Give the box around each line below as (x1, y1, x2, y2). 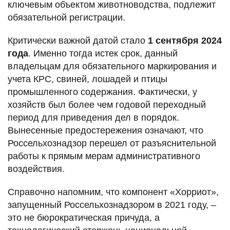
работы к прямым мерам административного (8, 150, 200, 161)
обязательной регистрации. (8, 12, 125, 23)
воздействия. (8, 163, 65, 174)
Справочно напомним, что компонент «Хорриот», (8, 186, 219, 197)
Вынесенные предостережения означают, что (8, 125, 203, 136)
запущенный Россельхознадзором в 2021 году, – (8, 199, 216, 210)
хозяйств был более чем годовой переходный (8, 99, 206, 110)
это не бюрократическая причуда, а (8, 212, 160, 223)
